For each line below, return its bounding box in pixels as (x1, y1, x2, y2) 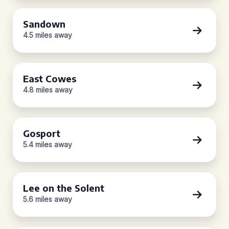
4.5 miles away (23, 31, 72, 39)
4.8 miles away (23, 85, 73, 94)
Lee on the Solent (23, 182, 104, 194)
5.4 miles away (23, 140, 72, 149)
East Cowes (23, 73, 76, 84)
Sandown (23, 18, 65, 30)
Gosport (23, 127, 60, 139)
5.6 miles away (23, 195, 72, 203)
